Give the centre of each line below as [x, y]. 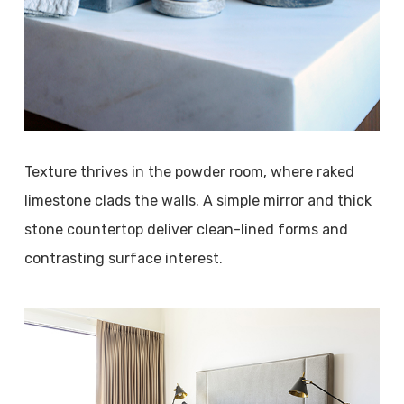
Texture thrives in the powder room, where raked [189, 172]
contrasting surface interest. [123, 258]
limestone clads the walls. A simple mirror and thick [197, 201]
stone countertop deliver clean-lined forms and [186, 230]
